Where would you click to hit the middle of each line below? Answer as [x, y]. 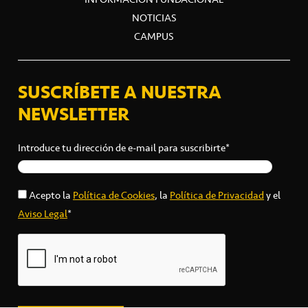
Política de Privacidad [217, 195]
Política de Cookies [114, 195]
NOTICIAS [154, 18]
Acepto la [51, 195]
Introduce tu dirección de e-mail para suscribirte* [124, 147]
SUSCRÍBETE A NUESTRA [120, 91]
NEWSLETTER [74, 113]
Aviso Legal [43, 213]
